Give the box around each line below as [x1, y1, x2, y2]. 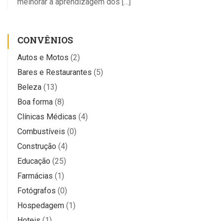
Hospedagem [17, 200, 64, 210]
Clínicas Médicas [17, 111, 76, 121]
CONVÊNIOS [17, 34, 73, 46]
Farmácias [17, 171, 53, 181]
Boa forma [17, 97, 53, 107]
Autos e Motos [17, 52, 69, 62]
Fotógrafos [17, 185, 56, 195]
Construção [17, 141, 56, 151]
